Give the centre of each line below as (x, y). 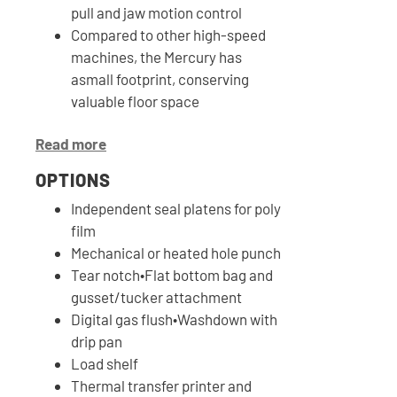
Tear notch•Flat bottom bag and (172, 275)
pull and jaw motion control (156, 12)
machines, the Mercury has (156, 56)
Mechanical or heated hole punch (176, 253)
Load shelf (105, 364)
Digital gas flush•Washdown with (174, 319)
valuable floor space (135, 101)
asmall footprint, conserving (160, 78)
